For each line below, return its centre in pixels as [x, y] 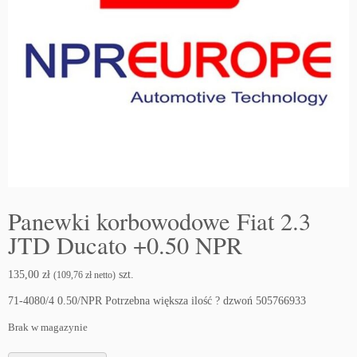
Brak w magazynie [48, 328]
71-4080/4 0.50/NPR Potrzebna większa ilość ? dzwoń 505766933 [157, 301]
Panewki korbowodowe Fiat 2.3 [159, 222]
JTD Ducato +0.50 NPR [125, 245]
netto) [104, 275]
